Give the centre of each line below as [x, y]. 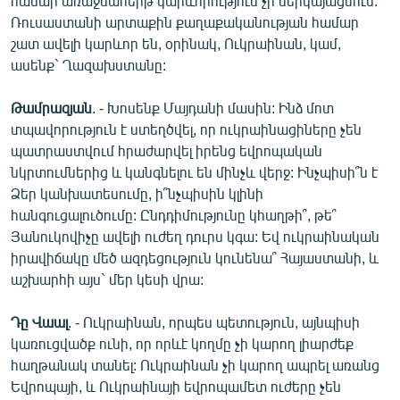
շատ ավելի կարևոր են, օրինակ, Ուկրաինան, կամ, [176, 43]
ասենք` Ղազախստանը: [88, 64]
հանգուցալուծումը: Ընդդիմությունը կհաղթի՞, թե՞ [174, 214]
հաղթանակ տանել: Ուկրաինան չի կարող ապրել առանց [195, 364]
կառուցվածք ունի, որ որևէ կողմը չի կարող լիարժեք [182, 343]
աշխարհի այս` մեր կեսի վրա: [107, 279]
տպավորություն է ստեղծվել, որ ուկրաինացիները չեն [186, 129]
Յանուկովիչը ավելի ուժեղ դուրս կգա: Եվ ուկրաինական [195, 236]
